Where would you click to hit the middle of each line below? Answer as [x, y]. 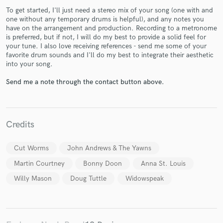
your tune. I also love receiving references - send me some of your [106, 46]
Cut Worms [31, 148]
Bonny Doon [103, 163]
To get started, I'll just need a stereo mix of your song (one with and [110, 10]
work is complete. [111, 108]
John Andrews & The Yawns [110, 148]
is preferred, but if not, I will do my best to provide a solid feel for [106, 37]
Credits [20, 125]
